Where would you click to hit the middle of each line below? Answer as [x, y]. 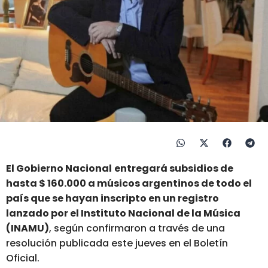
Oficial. [23, 258]
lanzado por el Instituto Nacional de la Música [123, 213]
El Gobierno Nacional [59, 168]
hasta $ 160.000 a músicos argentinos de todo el [129, 183]
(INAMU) [28, 228]
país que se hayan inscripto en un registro [112, 198]
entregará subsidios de [174, 168]
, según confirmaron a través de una [137, 228]
